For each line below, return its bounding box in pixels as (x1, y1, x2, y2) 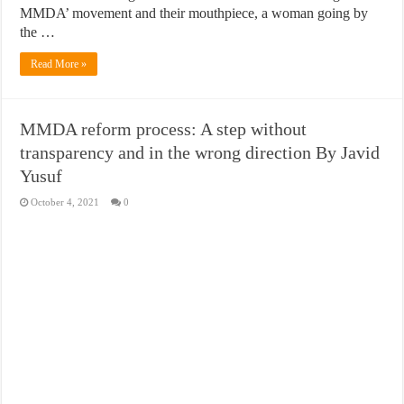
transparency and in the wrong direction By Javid (20, 142, 381, 163)
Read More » (31, 58, 87, 71)
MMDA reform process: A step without (20, 119, 308, 140)
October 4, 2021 (31, 197, 100, 208)
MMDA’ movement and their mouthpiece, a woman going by (20, 5, 369, 22)
